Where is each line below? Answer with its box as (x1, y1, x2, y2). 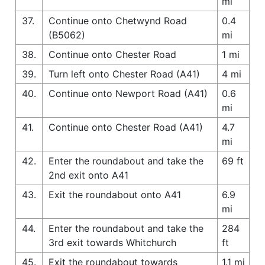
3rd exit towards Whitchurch (49, 236, 176, 248)
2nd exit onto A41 (49, 169, 128, 181)
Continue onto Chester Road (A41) (49, 121, 203, 133)
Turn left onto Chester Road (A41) (49, 67, 200, 80)
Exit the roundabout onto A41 (49, 188, 181, 201)
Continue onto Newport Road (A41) (49, 87, 208, 99)
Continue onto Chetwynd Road (49, 14, 187, 27)
